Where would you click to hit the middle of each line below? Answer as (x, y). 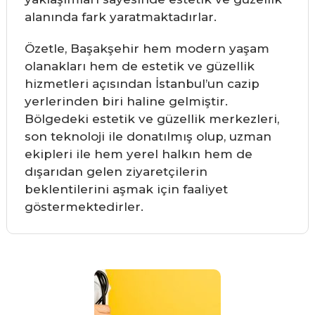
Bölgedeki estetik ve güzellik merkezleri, (152, 119)
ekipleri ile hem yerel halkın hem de (138, 154)
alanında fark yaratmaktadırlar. (120, 17)
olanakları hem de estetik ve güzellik (139, 66)
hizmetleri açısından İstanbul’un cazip (142, 84)
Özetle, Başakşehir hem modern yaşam (147, 49)
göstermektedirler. (84, 207)
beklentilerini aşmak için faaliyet (126, 189)
